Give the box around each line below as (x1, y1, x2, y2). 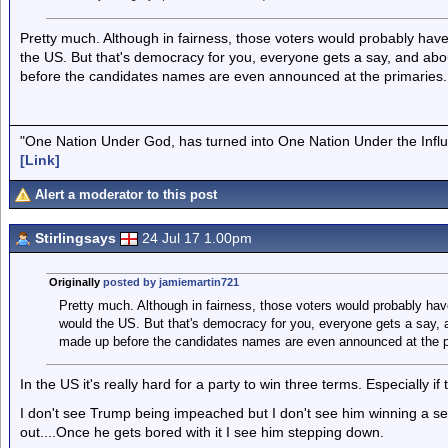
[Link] (20, 151, 60, 168)
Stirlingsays (35, 230, 116, 246)
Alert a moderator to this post (35, 187, 217, 202)
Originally (48, 276, 103, 288)
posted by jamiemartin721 (102, 276, 239, 288)
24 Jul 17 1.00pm (142, 230, 252, 246)
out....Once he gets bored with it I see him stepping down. (20, 424, 384, 440)
